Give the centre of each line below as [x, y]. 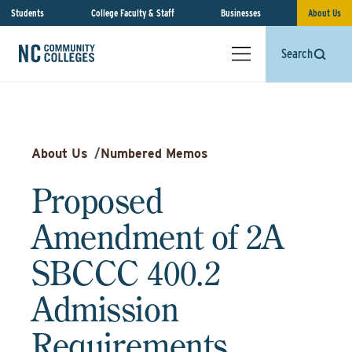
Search [297, 54]
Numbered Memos [154, 154]
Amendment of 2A [158, 236]
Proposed [97, 200]
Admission [105, 309]
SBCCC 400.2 [126, 273]
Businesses [241, 13]
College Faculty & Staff [132, 13]
